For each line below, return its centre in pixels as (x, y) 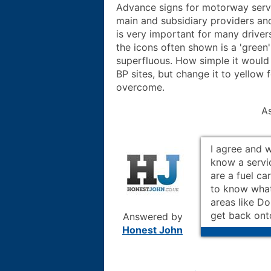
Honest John (152, 230)
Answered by (152, 216)
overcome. (140, 87)
